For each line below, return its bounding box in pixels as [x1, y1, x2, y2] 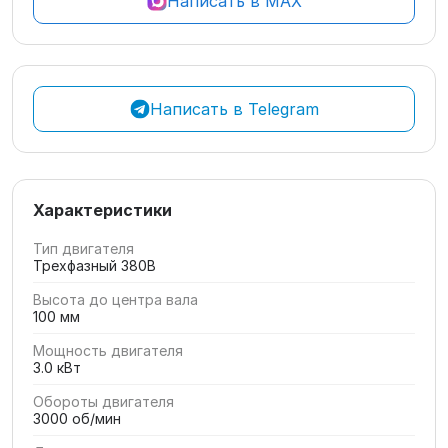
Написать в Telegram [149, 99, 319, 119]
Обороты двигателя [33, 393, 174, 410]
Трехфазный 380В [33, 257, 156, 274]
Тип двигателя [33, 240, 134, 257]
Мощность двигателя [33, 342, 183, 359]
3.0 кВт [33, 359, 81, 376]
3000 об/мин [33, 410, 121, 427]
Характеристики [33, 200, 172, 220]
